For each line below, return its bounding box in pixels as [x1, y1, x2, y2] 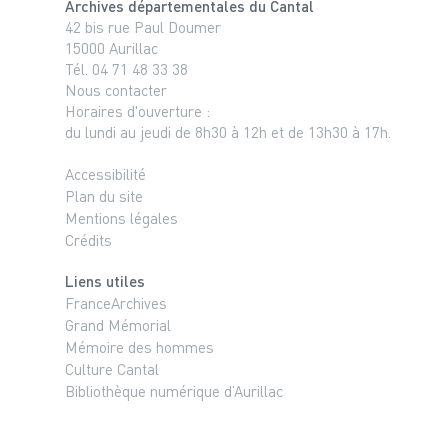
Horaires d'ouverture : [64, 101, 210, 120]
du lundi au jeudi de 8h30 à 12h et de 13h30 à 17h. [64, 122, 391, 141]
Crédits [64, 230, 112, 249]
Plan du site [64, 186, 143, 205]
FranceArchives [64, 293, 167, 312]
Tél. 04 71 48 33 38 [64, 59, 188, 78]
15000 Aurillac [64, 38, 158, 57]
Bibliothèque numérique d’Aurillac [64, 381, 283, 400]
